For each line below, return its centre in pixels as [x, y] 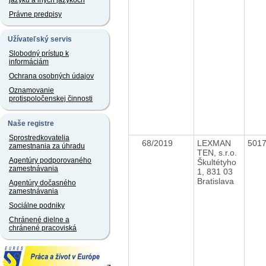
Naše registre [31, 123]
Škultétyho [216, 162]
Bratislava [215, 181]
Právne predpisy [35, 14]
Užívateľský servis [40, 39]
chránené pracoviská [43, 228]
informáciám [29, 62]
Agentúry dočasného [42, 183]
